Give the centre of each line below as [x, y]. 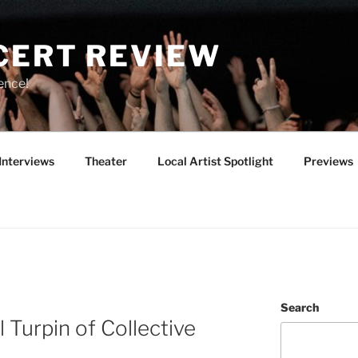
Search [299, 307]
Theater [105, 161]
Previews [328, 161]
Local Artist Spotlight [215, 161]
